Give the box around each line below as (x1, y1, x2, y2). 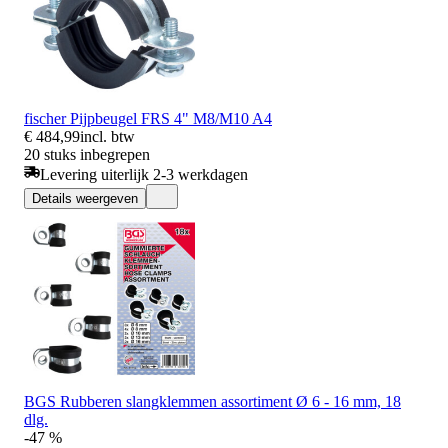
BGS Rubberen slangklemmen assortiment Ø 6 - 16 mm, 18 (24, 392, 401, 410)
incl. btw (80, 127, 135, 145)
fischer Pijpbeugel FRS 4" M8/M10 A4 (24, 109, 272, 127)
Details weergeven (32, 190, 138, 206)
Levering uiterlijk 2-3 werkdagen (40, 165, 248, 183)
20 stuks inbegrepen (24, 145, 150, 163)
